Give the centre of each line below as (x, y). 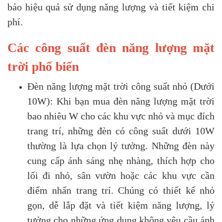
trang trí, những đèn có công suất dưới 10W (121, 131)
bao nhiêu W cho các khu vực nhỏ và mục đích (121, 116)
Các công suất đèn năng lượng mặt (111, 48)
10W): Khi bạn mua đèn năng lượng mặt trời (121, 101)
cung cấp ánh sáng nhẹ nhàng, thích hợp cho (121, 160)
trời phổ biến (43, 66)
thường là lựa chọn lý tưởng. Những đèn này (121, 145)
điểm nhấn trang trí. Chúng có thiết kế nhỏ (121, 190)
